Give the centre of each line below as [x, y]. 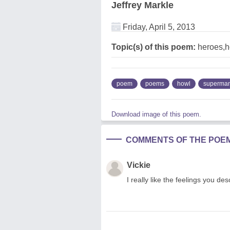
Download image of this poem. [156, 114]
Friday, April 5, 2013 [158, 27]
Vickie [139, 165]
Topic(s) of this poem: [154, 47]
